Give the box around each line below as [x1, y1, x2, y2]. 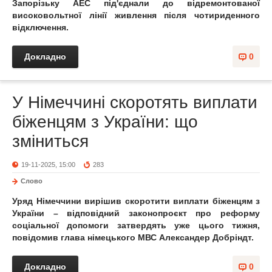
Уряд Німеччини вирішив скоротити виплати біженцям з [12, 196, 260, 206]
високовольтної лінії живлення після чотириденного [12, 10, 260, 20]
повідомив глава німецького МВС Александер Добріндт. [12, 233, 254, 242]
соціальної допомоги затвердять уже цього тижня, [12, 220, 260, 230]
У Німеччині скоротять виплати [12, 93, 257, 112]
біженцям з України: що [12, 112, 198, 131]
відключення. [12, 22, 69, 32]
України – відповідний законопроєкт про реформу [12, 208, 260, 218]
